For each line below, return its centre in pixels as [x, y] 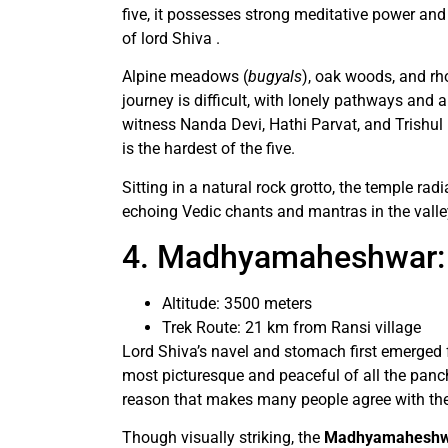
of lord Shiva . [171, 38]
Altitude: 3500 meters [239, 304]
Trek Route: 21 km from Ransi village [291, 328]
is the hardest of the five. [208, 149]
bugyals [275, 77]
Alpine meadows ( [185, 77]
